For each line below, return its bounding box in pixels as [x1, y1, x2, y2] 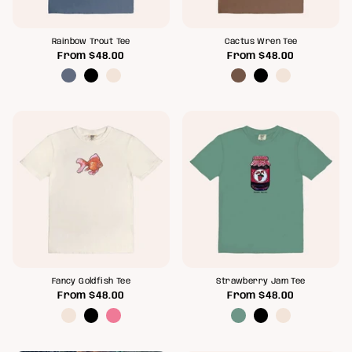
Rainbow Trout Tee [52, 37, 130, 46]
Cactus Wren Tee [224, 37, 298, 46]
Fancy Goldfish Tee [51, 277, 131, 287]
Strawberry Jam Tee [216, 277, 306, 287]
